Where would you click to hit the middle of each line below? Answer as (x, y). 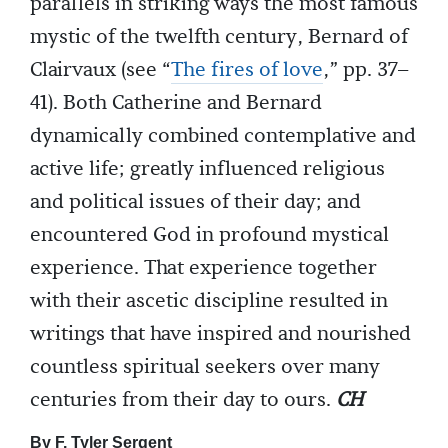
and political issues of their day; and (195, 202)
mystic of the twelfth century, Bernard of (219, 37)
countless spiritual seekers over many (205, 367)
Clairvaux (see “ (100, 70)
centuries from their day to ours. (183, 400)
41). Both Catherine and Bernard (176, 103)
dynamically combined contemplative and (223, 136)
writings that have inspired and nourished (220, 334)
